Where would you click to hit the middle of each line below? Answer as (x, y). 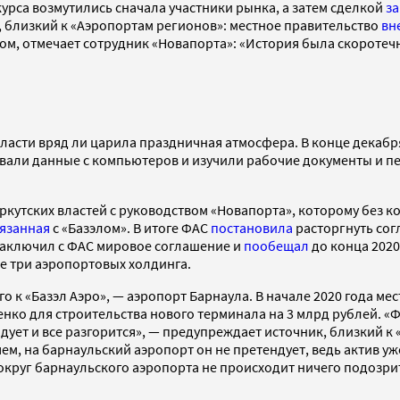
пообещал (276, 245)
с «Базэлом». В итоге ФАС (130, 227)
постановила (252, 227)
